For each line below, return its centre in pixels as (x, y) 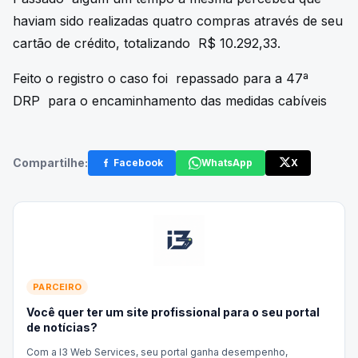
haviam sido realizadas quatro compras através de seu (178, 21)
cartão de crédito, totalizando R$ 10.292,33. (147, 44)
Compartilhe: (50, 163)
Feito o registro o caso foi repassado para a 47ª (161, 79)
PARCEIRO (58, 287)
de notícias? (62, 328)
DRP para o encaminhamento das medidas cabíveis (170, 101)
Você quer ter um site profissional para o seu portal (173, 312)
